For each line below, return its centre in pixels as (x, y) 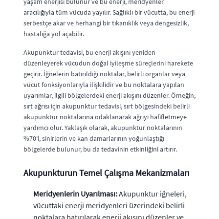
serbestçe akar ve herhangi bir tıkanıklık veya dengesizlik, (106, 23)
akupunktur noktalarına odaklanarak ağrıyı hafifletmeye (105, 117)
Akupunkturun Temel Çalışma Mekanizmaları (106, 173)
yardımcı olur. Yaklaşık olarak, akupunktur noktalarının (103, 128)
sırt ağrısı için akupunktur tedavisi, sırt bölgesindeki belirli (107, 106)
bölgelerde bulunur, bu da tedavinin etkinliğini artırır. (100, 149)
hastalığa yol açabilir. (54, 34)
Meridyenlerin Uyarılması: (75, 194)
